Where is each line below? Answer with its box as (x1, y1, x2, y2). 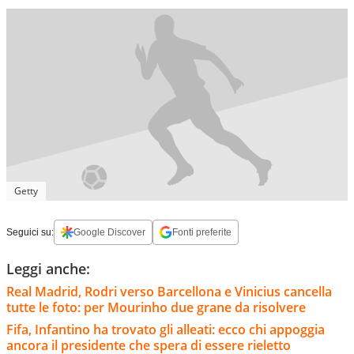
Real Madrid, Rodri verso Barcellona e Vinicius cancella (6, 282, 332, 300)
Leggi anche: (6, 258, 90, 278)
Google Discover (73, 226, 145, 238)
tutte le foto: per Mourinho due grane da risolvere (6, 298, 306, 316)
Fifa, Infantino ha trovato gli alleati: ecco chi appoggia (6, 320, 325, 338)
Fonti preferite (172, 226, 232, 238)
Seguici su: (6, 226, 54, 238)
